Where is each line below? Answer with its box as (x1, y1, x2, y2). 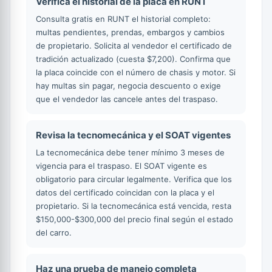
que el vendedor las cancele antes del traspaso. (36, 93, 218, 104)
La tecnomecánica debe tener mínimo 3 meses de (36, 147, 225, 157)
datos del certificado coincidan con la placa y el (36, 187, 214, 197)
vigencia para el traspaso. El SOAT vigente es (36, 160, 207, 171)
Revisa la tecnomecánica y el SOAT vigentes (36, 129, 231, 141)
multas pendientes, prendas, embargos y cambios (36, 27, 225, 37)
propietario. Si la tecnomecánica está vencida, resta (36, 200, 231, 211)
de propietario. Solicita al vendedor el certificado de (36, 40, 232, 50)
